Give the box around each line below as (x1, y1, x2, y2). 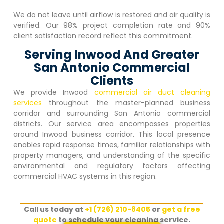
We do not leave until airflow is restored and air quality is (13, 9, 211, 20)
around (13, 129, 43, 140)
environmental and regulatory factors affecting (13, 161, 211, 171)
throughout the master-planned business (41, 98, 211, 108)
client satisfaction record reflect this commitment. (13, 30, 193, 41)
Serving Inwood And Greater (24, 46, 199, 63)
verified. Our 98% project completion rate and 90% (13, 20, 211, 30)
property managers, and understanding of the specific (13, 150, 211, 161)
